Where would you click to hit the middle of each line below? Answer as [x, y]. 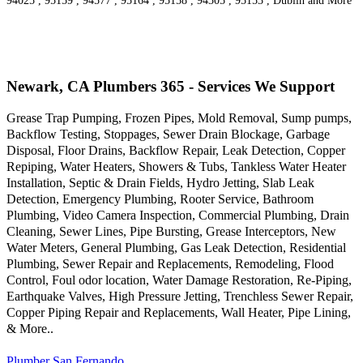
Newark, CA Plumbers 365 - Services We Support [171, 86]
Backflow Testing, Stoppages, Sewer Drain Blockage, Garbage [168, 134]
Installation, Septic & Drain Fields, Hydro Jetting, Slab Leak [160, 182]
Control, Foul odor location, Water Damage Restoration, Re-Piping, [179, 280]
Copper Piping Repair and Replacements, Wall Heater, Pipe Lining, [179, 312]
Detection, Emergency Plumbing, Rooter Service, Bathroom [160, 199]
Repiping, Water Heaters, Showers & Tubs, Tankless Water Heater [176, 166]
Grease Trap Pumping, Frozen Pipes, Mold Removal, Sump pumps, [179, 117]
